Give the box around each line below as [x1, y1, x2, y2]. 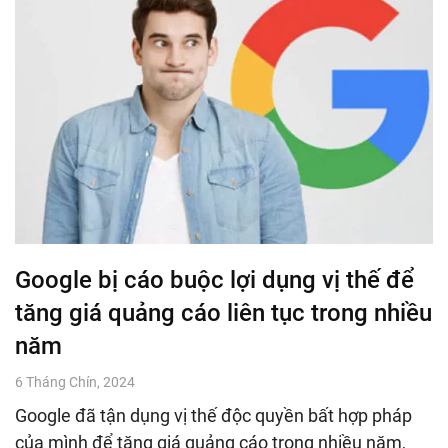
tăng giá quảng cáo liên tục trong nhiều [15, 298, 432, 327]
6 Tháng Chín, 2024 [15, 373, 135, 390]
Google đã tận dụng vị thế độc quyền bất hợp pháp [15, 404, 412, 426]
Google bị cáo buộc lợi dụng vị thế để [15, 265, 414, 294]
